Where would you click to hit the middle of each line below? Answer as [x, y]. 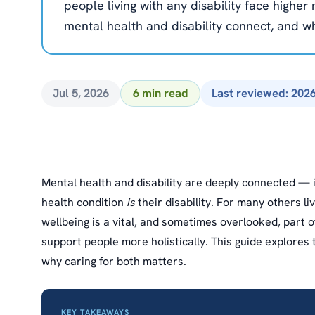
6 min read [160, 93]
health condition [84, 202]
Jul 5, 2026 [81, 93]
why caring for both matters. [114, 262]
